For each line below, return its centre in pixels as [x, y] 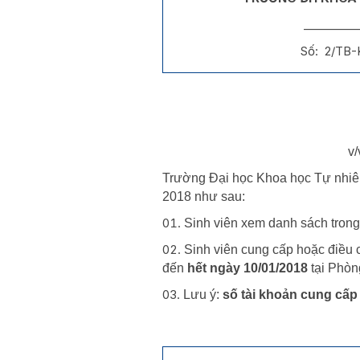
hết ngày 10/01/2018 [247, 268]
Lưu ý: [203, 294]
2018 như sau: [204, 196]
